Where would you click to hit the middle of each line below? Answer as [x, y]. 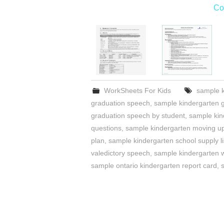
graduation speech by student [138, 116]
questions [106, 128]
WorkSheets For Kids [138, 91]
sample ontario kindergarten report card [154, 166]
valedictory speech [120, 153]
